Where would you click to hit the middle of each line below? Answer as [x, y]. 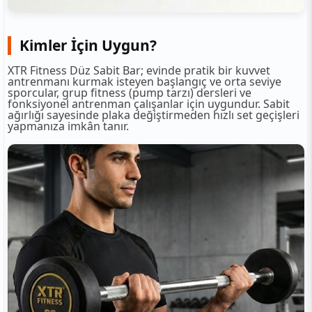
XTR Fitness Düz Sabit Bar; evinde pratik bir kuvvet [139, 70]
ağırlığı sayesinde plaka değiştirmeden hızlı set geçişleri [154, 115]
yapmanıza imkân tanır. [68, 126]
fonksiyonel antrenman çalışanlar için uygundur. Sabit [149, 103]
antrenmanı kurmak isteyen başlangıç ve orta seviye [145, 81]
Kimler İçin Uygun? [88, 45]
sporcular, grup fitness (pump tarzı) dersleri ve [130, 92]
